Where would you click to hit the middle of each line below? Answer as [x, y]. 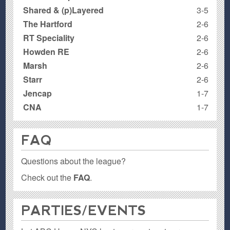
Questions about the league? [74, 161]
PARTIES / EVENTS [84, 210]
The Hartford [48, 24]
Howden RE [46, 51]
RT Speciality [49, 37]
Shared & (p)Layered [64, 10]
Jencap [38, 93]
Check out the [47, 177]
